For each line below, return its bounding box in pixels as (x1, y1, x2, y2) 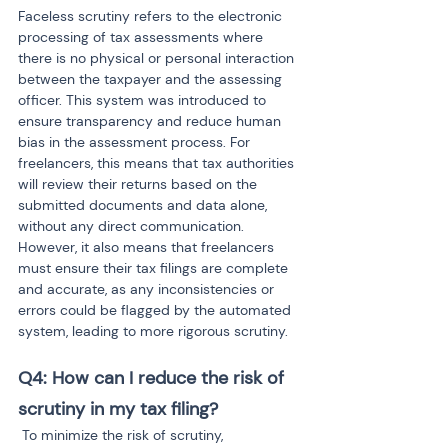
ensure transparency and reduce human (18, 112, 285, 130)
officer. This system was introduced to (18, 91, 270, 109)
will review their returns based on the (18, 175, 261, 193)
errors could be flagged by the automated (18, 301, 295, 319)
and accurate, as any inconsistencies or (18, 280, 278, 298)
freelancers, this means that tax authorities (18, 154, 298, 172)
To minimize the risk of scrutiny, (22, 426, 227, 444)
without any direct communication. (18, 217, 248, 235)
